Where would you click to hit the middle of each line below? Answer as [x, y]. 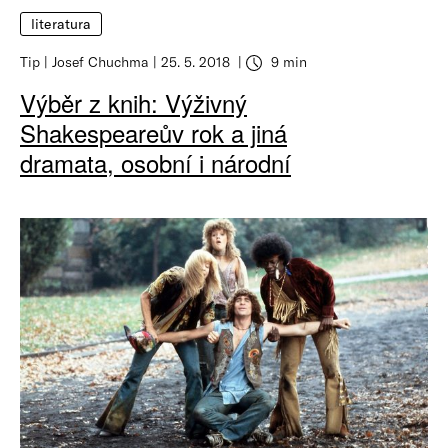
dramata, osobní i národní [155, 163]
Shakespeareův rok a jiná [153, 133]
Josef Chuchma [100, 62]
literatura [61, 23]
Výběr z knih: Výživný [133, 103]
